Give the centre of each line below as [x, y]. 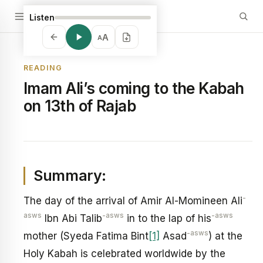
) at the [225, 236]
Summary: [70, 175]
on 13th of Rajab [80, 106]
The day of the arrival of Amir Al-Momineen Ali [133, 201]
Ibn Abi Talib [72, 218]
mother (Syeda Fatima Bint [86, 236]
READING [43, 68]
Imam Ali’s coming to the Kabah [134, 88]
